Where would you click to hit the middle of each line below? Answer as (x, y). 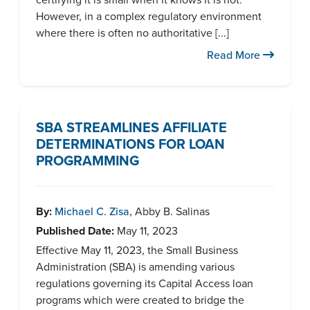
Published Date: (75, 231)
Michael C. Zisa (92, 211)
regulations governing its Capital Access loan (145, 283)
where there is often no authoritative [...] (133, 33)
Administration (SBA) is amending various (135, 267)
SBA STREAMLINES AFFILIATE (131, 127)
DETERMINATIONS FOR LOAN (130, 144)
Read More (235, 55)
